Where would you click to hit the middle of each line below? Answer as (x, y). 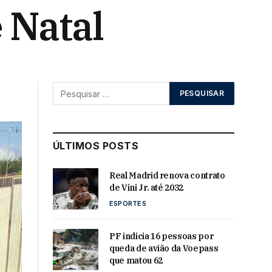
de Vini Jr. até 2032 (147, 188)
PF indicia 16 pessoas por (161, 236)
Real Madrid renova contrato (167, 175)
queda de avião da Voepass (164, 249)
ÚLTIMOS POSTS (96, 146)
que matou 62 (136, 261)
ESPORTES (128, 203)
